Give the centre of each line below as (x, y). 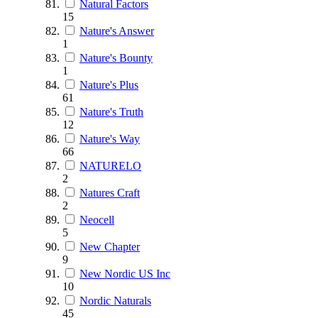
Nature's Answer (117, 31)
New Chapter (110, 246)
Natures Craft (110, 192)
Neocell (97, 219)
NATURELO (110, 165)
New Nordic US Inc (125, 273)
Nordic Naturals (115, 300)
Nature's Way (110, 138)
